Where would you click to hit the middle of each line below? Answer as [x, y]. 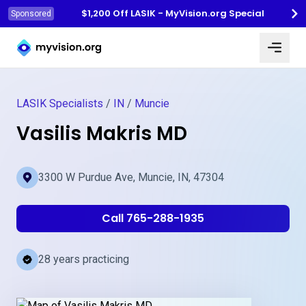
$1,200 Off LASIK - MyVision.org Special [173, 13]
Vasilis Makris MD [102, 134]
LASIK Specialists [60, 103]
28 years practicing [84, 259]
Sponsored [31, 14]
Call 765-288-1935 [153, 218]
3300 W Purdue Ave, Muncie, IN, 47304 [131, 177]
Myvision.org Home [62, 36]
